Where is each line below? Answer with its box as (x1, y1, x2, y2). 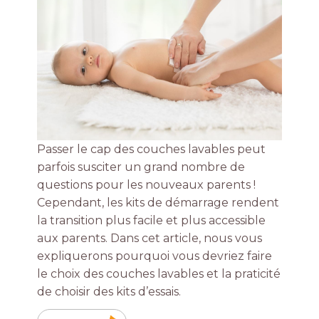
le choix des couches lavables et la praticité (37, 267, 281, 281)
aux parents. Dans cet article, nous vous (37, 231, 263, 246)
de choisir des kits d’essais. (37, 285, 182, 299)
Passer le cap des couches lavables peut (37, 142, 266, 157)
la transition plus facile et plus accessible (37, 214, 266, 228)
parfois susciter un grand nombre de (37, 160, 246, 174)
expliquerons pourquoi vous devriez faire (37, 249, 273, 263)
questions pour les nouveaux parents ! (37, 178, 256, 192)
